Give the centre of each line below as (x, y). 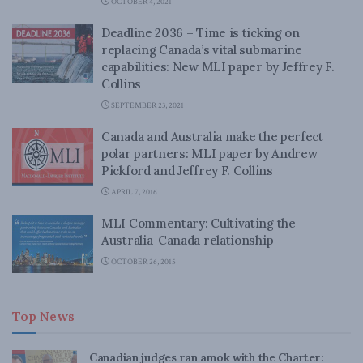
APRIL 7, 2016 (133, 192)
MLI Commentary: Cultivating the (199, 223)
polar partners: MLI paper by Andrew (209, 154)
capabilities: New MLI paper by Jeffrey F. (218, 67)
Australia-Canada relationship (188, 240)
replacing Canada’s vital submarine (202, 50)
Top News (43, 316)
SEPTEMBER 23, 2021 (147, 106)
